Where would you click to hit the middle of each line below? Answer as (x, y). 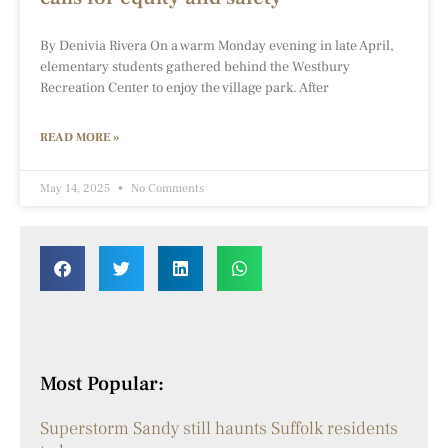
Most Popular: (102, 384)
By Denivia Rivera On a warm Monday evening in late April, (217, 46)
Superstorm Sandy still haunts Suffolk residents (219, 428)
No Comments (166, 188)
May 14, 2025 (76, 188)
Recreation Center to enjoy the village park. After (184, 88)
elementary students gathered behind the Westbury (195, 67)
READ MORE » (79, 137)
